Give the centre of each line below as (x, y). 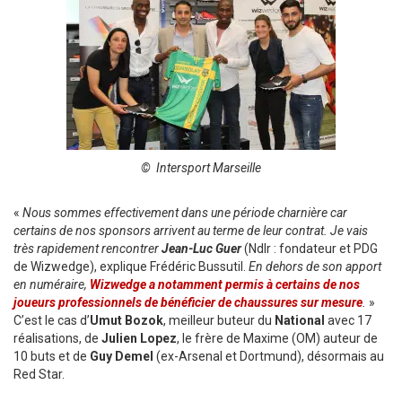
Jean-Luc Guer (201, 249)
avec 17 (348, 320)
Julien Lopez (139, 338)
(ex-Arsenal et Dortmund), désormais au (269, 356)
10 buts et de (52, 356)
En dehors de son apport (315, 267)
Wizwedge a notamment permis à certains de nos (225, 284)
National (300, 320)
